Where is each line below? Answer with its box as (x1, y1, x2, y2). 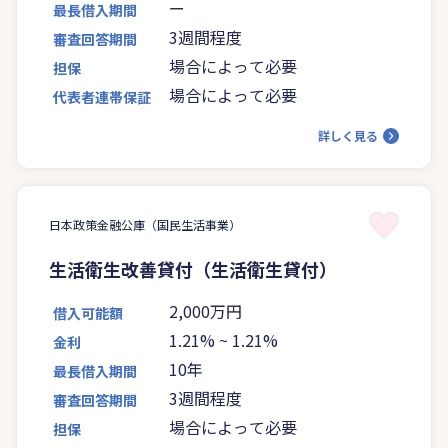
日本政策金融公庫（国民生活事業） (49, 215, 241, 233)
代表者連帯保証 (53, 86, 151, 107)
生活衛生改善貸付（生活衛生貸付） (49, 255, 337, 282)
